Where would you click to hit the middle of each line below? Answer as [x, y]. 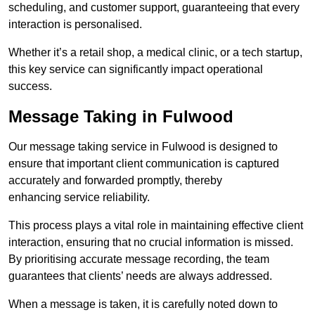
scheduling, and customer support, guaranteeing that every [154, 8]
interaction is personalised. [75, 25]
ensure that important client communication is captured [144, 164]
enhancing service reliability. [79, 198]
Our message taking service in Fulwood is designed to [143, 147]
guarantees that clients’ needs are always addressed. [140, 276]
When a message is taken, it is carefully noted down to [143, 304]
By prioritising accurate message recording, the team [139, 259]
